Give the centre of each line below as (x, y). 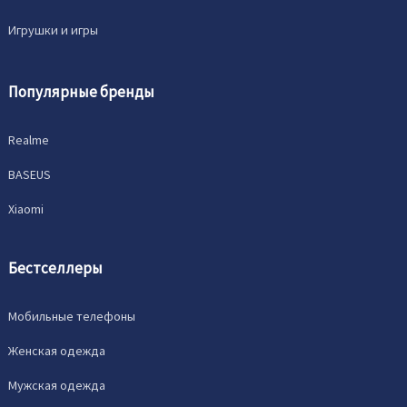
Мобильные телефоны (72, 316)
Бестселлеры (56, 268)
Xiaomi (26, 209)
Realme (29, 140)
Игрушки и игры (54, 30)
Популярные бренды (82, 92)
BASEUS (30, 174)
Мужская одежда (57, 385)
